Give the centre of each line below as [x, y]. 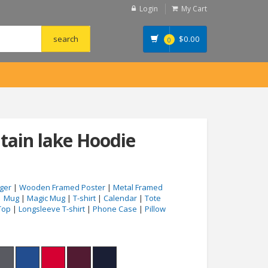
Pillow [155, 209]
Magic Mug [46, 198]
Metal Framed [138, 187]
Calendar [120, 198]
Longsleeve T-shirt [52, 209]
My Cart [194, 9]
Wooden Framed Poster [62, 187]
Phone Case [115, 209]
